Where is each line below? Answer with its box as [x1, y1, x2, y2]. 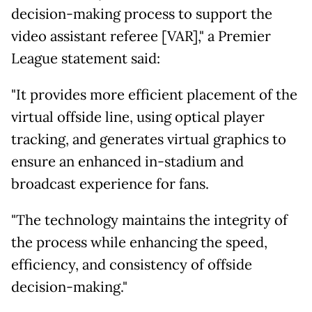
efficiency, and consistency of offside [11, 256, 252, 274]
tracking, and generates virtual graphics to [11, 130, 286, 149]
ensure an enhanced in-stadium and [11, 153, 244, 171]
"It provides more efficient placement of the [11, 86, 297, 104]
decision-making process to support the [11, 5, 272, 24]
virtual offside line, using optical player [11, 108, 265, 127]
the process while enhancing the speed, [11, 233, 267, 252]
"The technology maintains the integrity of [11, 211, 288, 230]
